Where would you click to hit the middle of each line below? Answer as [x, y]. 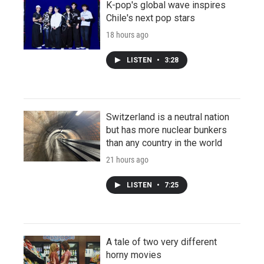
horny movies [134, 255]
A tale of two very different [161, 242]
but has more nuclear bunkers [166, 130]
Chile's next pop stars [151, 18]
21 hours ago [127, 159]
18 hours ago [127, 34]
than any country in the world [164, 143]
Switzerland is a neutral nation [168, 117]
